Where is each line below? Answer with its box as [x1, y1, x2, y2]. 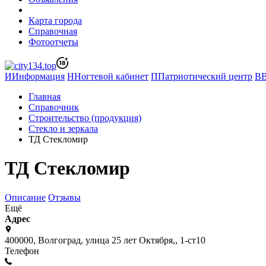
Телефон [5, 245, 39, 256]
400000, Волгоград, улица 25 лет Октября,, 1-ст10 [5, 235, 205, 245]
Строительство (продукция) [28, 113, 141, 123]
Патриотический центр [158, 71, 252, 81]
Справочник [28, 102, 79, 112]
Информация [12, 71, 65, 81]
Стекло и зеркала [28, 123, 98, 134]
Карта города [28, 15, 82, 26]
